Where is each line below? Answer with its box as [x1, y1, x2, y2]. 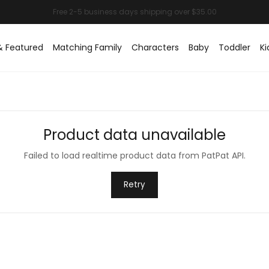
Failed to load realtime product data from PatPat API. [23, 150, 246, 162]
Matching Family [53, 41, 122, 53]
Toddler [219, 41, 250, 53]
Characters [131, 41, 179, 53]
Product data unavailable [43, 125, 226, 145]
